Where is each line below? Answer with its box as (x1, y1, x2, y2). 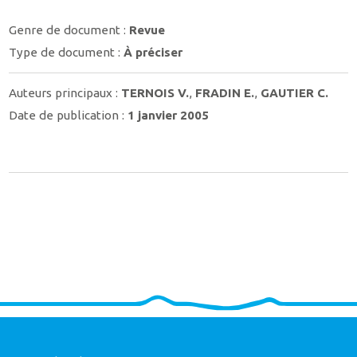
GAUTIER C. (261, 86, 329, 100)
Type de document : (9, 45, 124, 59)
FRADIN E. (195, 86, 255, 100)
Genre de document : (9, 23, 130, 37)
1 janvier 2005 (127, 108, 210, 122)
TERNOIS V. (121, 86, 190, 100)
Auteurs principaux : (9, 86, 122, 100)
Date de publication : (9, 108, 128, 122)
